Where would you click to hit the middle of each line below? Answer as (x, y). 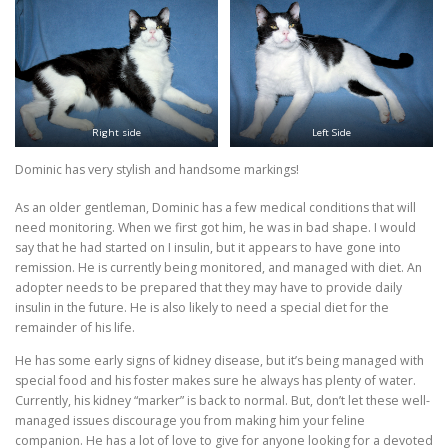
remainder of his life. (75, 328)
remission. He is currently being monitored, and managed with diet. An (218, 268)
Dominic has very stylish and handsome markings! (157, 169)
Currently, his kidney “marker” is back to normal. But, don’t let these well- (222, 401)
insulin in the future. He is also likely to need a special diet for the (202, 308)
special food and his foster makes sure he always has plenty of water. (215, 381)
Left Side (332, 132)
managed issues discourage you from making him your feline (190, 421)
